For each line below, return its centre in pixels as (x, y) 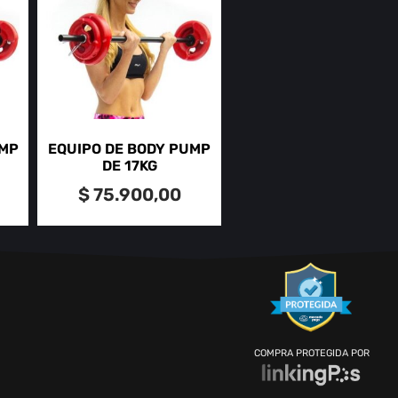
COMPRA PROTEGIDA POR (311, 353)
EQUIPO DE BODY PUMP (130, 148)
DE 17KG (129, 165)
